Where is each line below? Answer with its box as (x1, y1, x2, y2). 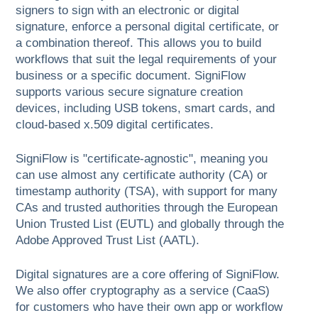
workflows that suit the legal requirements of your (16, 53, 278, 67)
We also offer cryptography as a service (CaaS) (16, 284, 270, 298)
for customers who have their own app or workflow (16, 300, 283, 314)
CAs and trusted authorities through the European (16, 201, 278, 215)
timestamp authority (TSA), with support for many (16, 185, 278, 199)
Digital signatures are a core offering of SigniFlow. (16, 268, 280, 282)
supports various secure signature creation (16, 85, 243, 99)
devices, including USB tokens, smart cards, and (16, 102, 275, 116)
